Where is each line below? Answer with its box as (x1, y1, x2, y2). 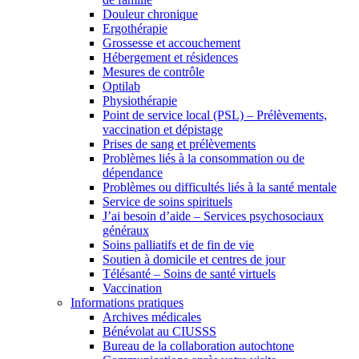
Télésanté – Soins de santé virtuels (103, 266, 276, 280)
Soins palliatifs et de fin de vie (103, 237, 254, 252)
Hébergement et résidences (103, 50, 238, 64)
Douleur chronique (103, 6, 198, 21)
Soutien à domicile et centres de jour (103, 252, 285, 266)
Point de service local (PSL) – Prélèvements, (103, 107, 327, 122)
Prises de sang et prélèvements (103, 136, 256, 151)
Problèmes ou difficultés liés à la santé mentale (103, 179, 337, 194)
